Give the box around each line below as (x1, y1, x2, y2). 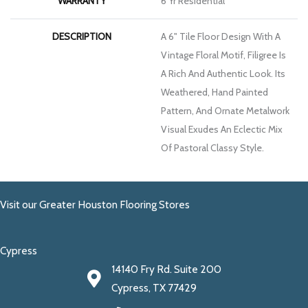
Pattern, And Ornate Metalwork (161, 104, 289, 117)
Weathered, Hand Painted (161, 85, 268, 98)
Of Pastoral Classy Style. (161, 141, 264, 154)
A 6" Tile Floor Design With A (161, 30, 280, 43)
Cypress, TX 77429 (111, 281, 197, 295)
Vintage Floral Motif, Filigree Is (161, 48, 286, 61)
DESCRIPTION (52, 30, 111, 43)
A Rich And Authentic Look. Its (161, 67, 285, 80)
